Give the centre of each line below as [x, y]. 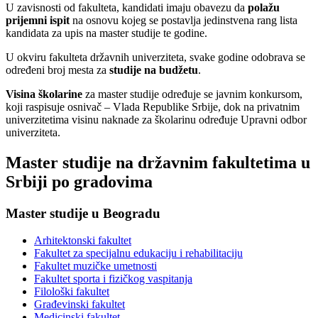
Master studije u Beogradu [83, 213]
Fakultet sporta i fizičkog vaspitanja [113, 279]
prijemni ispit [38, 20]
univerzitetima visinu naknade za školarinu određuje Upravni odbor [156, 119]
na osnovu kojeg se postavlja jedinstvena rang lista [183, 20]
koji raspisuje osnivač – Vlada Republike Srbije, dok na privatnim [153, 106]
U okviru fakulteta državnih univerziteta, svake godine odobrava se [155, 57]
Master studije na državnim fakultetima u [158, 162]
